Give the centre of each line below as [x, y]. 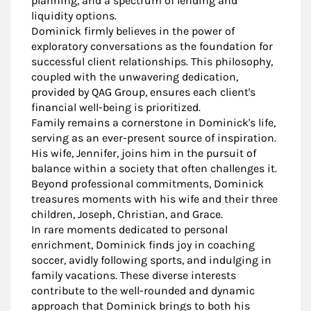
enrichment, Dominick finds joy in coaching [143, 245]
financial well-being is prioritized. [116, 108]
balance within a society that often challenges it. [154, 169]
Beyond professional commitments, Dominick [148, 184]
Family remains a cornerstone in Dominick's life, [153, 123]
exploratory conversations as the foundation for [152, 47]
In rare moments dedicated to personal [129, 230]
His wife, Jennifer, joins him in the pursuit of [144, 153]
